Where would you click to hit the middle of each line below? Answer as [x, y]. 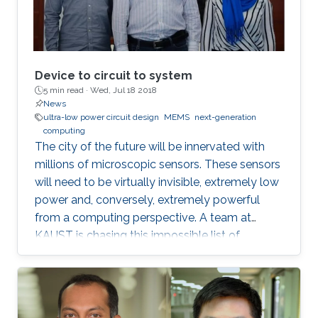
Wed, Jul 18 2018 [124, 90]
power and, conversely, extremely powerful [147, 200]
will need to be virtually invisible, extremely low [157, 182]
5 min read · [67, 90]
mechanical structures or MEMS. [119, 271]
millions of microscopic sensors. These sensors [158, 164]
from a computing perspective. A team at [143, 218]
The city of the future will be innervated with [150, 147]
